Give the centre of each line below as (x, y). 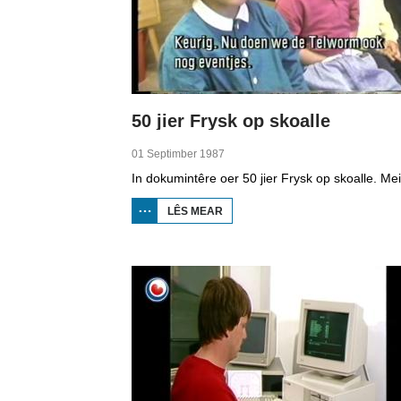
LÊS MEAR (195, 211)
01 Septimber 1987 (178, 154)
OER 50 (242, 211)
